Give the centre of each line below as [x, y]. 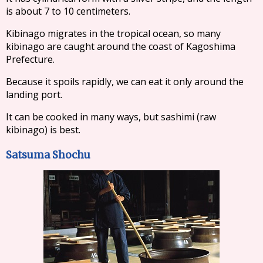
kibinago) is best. [43, 129]
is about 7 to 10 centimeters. [68, 11]
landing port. [34, 94]
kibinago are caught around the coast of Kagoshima [121, 46]
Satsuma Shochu [48, 155]
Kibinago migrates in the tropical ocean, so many [114, 33]
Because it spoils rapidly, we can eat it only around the [125, 82]
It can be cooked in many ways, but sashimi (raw [111, 117]
